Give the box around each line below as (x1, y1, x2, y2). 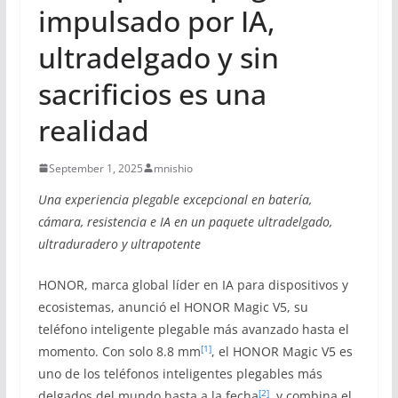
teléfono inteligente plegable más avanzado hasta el (37, 320, 349, 338)
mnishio (153, 160, 193, 176)
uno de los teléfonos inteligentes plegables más (37, 364, 322, 382)
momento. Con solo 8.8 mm (37, 342, 201, 360)
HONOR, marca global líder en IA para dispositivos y (37, 275, 348, 293)
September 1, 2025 (48, 160, 143, 176)
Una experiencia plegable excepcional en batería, (37, 190, 312, 208)
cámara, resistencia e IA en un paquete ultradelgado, (37, 212, 332, 230)
